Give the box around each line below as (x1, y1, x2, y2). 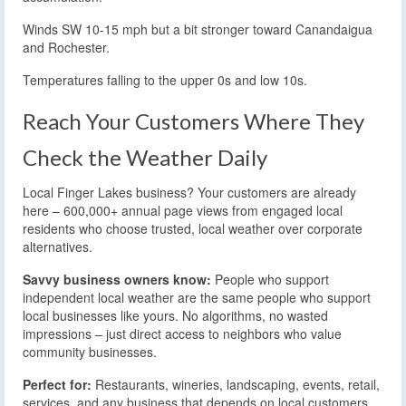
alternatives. (23, 237, 92, 256)
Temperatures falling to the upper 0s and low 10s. (23, 71, 307, 90)
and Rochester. (23, 38, 110, 57)
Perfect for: (23, 375, 92, 394)
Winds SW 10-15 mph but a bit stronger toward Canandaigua (23, 20, 372, 39)
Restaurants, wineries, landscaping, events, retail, (92, 375, 380, 394)
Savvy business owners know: (23, 270, 211, 289)
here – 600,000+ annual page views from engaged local (23, 201, 343, 220)
